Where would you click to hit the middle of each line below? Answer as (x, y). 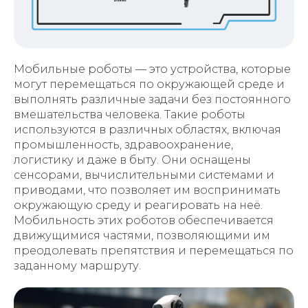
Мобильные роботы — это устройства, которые (152, 69)
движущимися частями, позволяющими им (142, 235)
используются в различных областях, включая (147, 129)
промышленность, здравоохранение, (123, 144)
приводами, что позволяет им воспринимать (147, 190)
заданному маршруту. (77, 265)
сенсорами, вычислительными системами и (144, 175)
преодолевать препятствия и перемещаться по (154, 250)
